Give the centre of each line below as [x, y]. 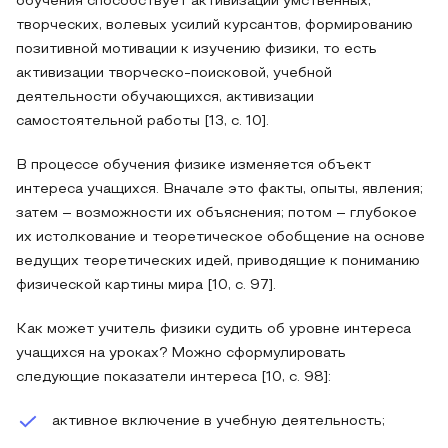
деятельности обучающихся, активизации [165, 97]
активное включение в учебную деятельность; [218, 421]
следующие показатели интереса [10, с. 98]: [173, 377]
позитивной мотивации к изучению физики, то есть [196, 49]
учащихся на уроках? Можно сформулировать [181, 353]
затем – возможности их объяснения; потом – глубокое [216, 213]
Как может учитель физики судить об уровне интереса [213, 329]
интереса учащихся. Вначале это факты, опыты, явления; [219, 189]
